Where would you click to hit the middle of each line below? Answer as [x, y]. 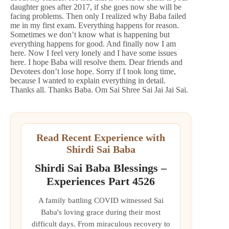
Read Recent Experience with [101, 138]
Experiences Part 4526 [101, 181]
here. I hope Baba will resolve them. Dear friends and [96, 62]
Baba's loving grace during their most [101, 212]
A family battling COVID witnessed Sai [101, 200]
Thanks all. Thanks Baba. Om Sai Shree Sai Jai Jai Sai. [99, 90]
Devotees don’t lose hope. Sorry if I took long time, [93, 72]
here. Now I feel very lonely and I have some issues [94, 53]
